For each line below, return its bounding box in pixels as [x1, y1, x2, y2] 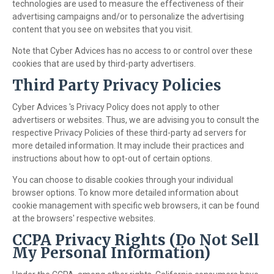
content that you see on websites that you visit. [12, 24, 193, 35]
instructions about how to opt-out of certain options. [12, 154, 212, 164]
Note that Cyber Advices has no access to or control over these [12, 46, 253, 56]
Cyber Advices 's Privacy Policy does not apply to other [12, 102, 220, 113]
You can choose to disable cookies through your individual [12, 175, 233, 185]
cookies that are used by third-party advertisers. [12, 59, 196, 69]
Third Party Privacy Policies [12, 76, 221, 95]
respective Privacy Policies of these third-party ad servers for [12, 128, 246, 138]
